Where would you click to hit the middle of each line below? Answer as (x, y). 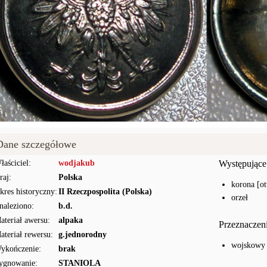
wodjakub (77, 163)
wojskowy (248, 245)
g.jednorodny (83, 235)
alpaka (71, 220)
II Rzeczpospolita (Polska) (105, 192)
